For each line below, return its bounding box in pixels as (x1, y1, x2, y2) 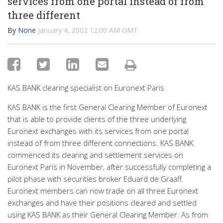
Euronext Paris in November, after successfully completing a (7, 162, 211, 172)
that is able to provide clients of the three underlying (7, 114, 186, 124)
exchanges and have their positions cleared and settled (7, 198, 197, 208)
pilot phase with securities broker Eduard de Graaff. (7, 174, 184, 184)
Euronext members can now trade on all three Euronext (7, 186, 198, 196)
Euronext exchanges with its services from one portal (7, 126, 189, 136)
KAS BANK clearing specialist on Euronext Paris (7, 83, 164, 93)
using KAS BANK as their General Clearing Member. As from (7, 210, 208, 220)
